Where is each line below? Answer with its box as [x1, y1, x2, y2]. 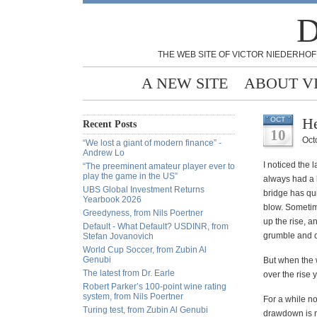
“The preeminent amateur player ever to [83, 161, 235, 171]
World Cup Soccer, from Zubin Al [83, 245, 207, 255]
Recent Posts [83, 119, 137, 129]
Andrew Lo [83, 148, 125, 158]
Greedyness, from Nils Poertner [83, 208, 203, 218]
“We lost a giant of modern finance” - [83, 138, 221, 148]
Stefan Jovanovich [83, 231, 154, 241]
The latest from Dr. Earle [83, 268, 175, 278]
